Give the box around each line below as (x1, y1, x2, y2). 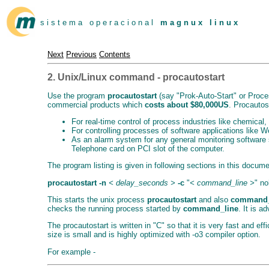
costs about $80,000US (145, 100, 229, 109)
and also (196, 195, 231, 204)
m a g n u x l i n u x (160, 18, 238, 27)
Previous (66, 50, 97, 59)
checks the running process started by (47, 204, 183, 213)
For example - (47, 247, 95, 256)
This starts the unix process (47, 195, 147, 204)
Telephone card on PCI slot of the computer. (71, 144, 225, 153)
